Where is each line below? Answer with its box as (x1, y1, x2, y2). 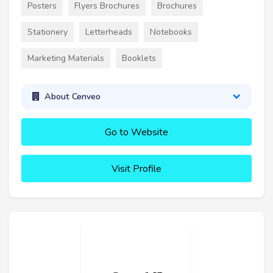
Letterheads (85, 26, 132, 38)
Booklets (122, 52, 156, 64)
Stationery (27, 26, 68, 38)
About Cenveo (44, 90, 101, 103)
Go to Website (105, 125, 168, 139)
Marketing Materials (27, 52, 104, 64)
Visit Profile (112, 161, 161, 175)
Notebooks (150, 26, 192, 38)
